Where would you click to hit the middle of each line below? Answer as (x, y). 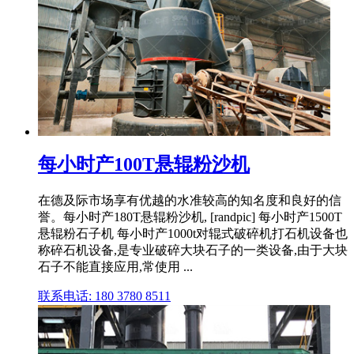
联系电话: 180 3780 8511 (104, 296)
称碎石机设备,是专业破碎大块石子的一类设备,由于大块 (193, 250)
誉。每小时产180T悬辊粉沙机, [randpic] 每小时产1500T (190, 217)
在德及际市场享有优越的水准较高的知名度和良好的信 (190, 200)
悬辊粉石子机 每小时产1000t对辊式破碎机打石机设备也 (193, 233)
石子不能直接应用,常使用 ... (115, 266)
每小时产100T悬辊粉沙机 (144, 164)
